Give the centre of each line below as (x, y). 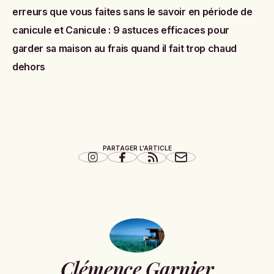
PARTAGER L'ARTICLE (137, 148)
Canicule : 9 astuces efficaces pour (147, 30)
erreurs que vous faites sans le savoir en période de (132, 12)
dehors (29, 67)
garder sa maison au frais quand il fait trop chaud (124, 48)
